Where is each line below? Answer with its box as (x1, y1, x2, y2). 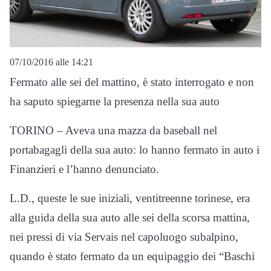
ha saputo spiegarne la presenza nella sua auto (10, 95, 220, 108)
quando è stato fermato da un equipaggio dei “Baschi (10, 250, 255, 263)
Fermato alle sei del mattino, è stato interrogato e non (10, 76, 254, 89)
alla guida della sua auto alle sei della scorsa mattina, (10, 211, 250, 224)
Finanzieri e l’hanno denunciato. (10, 163, 159, 176)
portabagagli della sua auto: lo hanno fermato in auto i (10, 143, 260, 157)
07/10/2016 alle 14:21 (10, 57, 93, 68)
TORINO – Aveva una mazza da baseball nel (10, 124, 217, 137)
